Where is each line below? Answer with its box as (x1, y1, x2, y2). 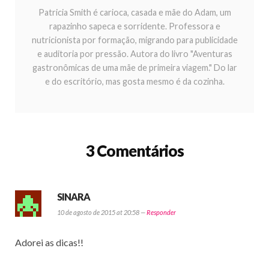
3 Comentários (85, 141, 184, 160)
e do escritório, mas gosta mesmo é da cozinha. (44, 76, 225, 86)
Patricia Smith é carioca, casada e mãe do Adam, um (38, 7, 231, 17)
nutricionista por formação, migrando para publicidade (31, 34, 238, 45)
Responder (147, 208, 176, 216)
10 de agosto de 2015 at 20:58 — (57, 208, 147, 216)
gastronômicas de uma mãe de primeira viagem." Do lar (32, 62, 237, 73)
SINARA (57, 190, 90, 202)
